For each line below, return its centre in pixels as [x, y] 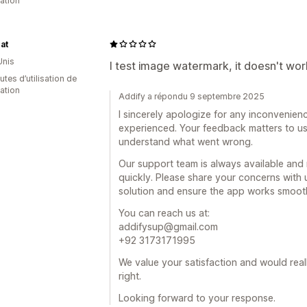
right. [130, 275]
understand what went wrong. [186, 141]
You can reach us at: [164, 212]
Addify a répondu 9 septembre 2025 [192, 96]
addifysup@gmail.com [168, 226]
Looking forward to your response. [197, 297]
